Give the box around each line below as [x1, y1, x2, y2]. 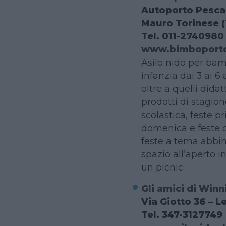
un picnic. [141, 161, 185, 173]
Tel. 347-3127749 [141, 209, 222, 220]
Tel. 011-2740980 [141, 30, 224, 41]
